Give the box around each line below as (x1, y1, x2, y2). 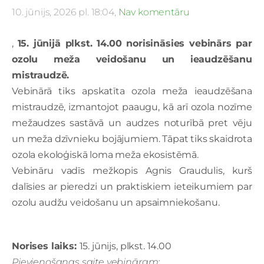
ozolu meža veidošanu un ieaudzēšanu (12, 53, 252, 65)
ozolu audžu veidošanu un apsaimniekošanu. (12, 196, 220, 208)
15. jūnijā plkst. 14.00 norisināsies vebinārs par (17, 37, 252, 49)
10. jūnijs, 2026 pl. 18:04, (12, 6, 116, 18)
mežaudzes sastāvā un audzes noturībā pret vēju (12, 117, 252, 128)
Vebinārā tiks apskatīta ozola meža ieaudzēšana (12, 85, 252, 97)
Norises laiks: (12, 240, 80, 252)
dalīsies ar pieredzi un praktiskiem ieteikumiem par (12, 180, 252, 192)
